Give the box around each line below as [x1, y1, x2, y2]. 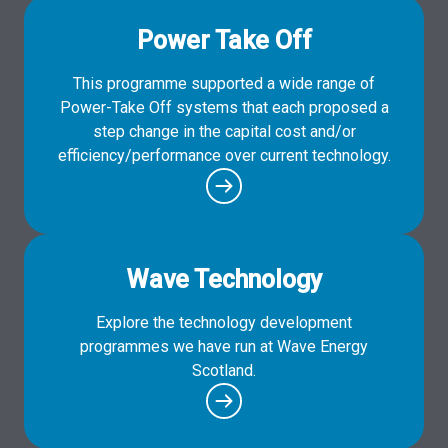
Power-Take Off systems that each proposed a [59, 97, 389, 117]
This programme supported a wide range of [73, 73, 375, 93]
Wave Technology [126, 264, 322, 294]
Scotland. [192, 360, 256, 380]
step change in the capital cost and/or [92, 121, 356, 141]
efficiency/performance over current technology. [57, 145, 391, 165]
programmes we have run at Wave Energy [80, 336, 368, 356]
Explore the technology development [96, 312, 352, 332]
